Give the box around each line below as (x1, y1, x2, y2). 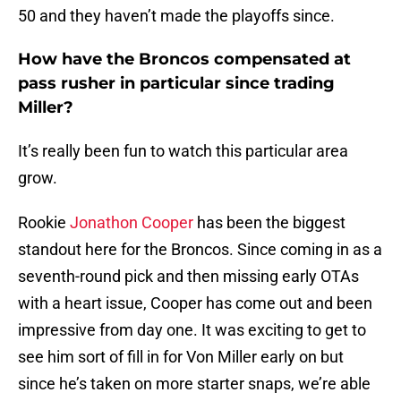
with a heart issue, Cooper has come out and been (18, 294, 372, 313)
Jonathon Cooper (70, 213, 193, 233)
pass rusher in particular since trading (18, 73, 335, 94)
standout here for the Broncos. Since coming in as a (18, 240, 382, 260)
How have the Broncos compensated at (18, 49, 351, 70)
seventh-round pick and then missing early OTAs (18, 267, 359, 286)
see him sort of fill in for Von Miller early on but (18, 347, 344, 367)
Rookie (18, 213, 70, 233)
